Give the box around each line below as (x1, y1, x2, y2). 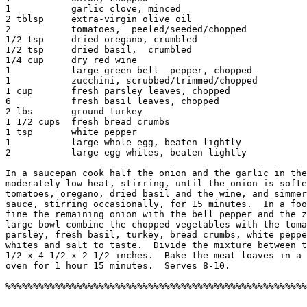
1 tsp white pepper (5, 127, 137, 138)
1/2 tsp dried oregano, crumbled (5, 34, 197, 45)
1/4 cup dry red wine (5, 55, 137, 66)
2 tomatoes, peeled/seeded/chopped (5, 24, 247, 35)
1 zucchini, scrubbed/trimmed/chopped (5, 75, 258, 86)
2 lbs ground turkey (5, 106, 143, 117)
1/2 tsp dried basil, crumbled (5, 45, 192, 56)
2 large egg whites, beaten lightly (5, 147, 247, 158)
